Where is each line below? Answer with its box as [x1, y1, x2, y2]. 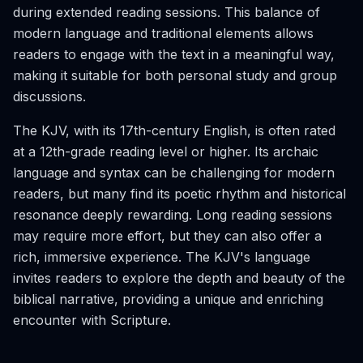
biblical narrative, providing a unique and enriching [13, 291, 323, 307]
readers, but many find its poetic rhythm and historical [13, 186, 346, 202]
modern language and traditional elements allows [13, 25, 314, 41]
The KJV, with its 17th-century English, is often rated [13, 122, 335, 139]
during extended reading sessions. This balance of [13, 4, 320, 20]
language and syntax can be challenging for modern [13, 164, 335, 181]
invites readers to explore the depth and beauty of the [13, 270, 345, 286]
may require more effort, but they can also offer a [13, 228, 322, 244]
